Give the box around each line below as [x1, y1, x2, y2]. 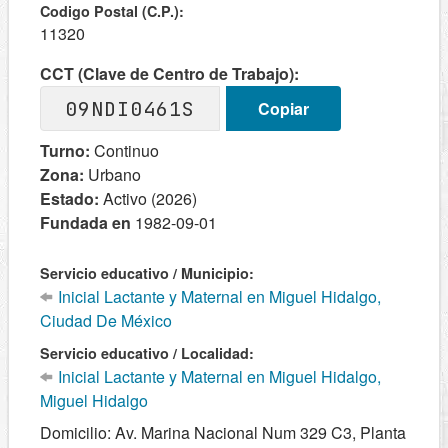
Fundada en [40, 211, 135, 234]
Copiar [257, 96, 309, 120]
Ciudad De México [40, 309, 172, 332]
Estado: [40, 187, 99, 210]
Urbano [84, 163, 141, 186]
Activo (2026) [99, 187, 197, 210]
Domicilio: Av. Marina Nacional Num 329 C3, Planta [40, 421, 406, 444]
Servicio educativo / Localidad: [40, 343, 254, 363]
